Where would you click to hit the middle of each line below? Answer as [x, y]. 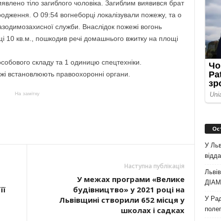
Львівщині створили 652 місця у [122, 200]
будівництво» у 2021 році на [129, 189]
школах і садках [152, 210]
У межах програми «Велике [130, 179]
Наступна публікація [154, 166]
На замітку [27, 93]
